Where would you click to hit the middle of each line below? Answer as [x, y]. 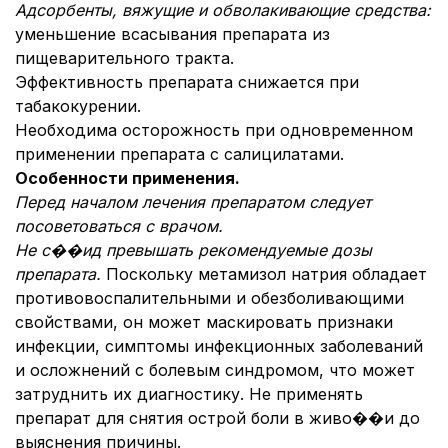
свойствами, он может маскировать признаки [204, 322]
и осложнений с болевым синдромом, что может [215, 370]
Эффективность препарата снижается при [187, 82]
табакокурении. [78, 106]
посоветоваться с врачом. [119, 226]
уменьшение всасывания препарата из [172, 34]
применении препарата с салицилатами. [179, 154]
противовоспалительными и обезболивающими [209, 298]
